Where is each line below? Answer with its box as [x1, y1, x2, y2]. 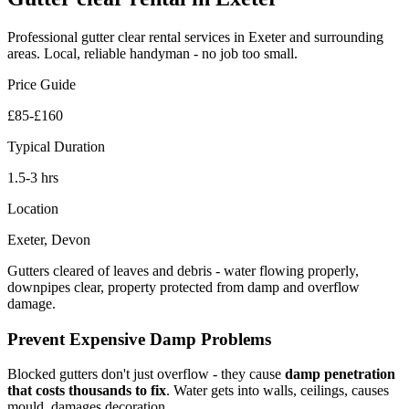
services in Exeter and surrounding [181, 28, 383, 45]
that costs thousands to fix [7, 383, 166, 399]
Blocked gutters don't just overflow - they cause [7, 366, 285, 383]
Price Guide [7, 76, 76, 92]
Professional [7, 28, 81, 45]
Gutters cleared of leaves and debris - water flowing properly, [7, 262, 359, 278]
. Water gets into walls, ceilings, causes [166, 383, 389, 399]
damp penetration [285, 366, 395, 383]
